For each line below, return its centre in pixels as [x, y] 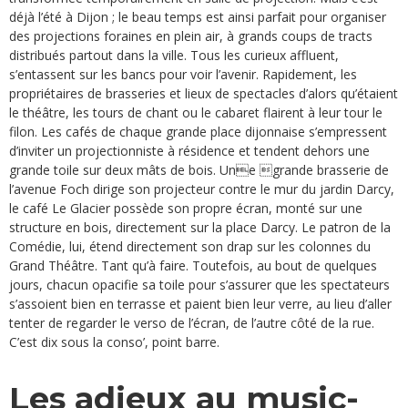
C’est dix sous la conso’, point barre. [114, 342]
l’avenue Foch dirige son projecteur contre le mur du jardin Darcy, [202, 189]
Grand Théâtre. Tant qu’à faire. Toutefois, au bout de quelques [193, 265]
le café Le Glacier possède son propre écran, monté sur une [186, 208]
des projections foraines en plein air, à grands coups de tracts [191, 36]
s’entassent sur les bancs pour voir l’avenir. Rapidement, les [183, 74]
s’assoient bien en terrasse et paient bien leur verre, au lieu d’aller [200, 303]
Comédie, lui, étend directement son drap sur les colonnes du [190, 246]
